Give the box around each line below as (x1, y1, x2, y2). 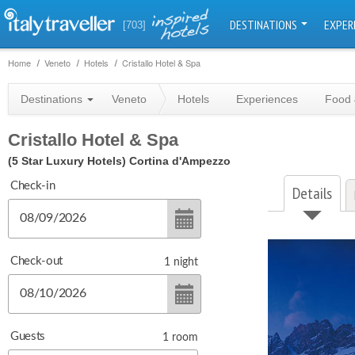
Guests (10, 330, 45, 342)
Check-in (10, 180, 55, 192)
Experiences (236, 93, 298, 105)
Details (292, 183, 332, 204)
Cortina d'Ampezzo (129, 155, 231, 167)
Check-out (10, 255, 63, 267)
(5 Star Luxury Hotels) (8, 155, 126, 167)
